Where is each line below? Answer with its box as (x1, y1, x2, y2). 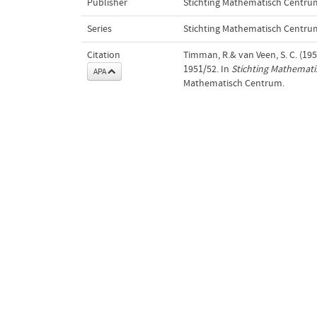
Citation (86, 49, 120, 61)
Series (86, 23, 112, 35)
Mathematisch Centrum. (183, 77, 284, 89)
